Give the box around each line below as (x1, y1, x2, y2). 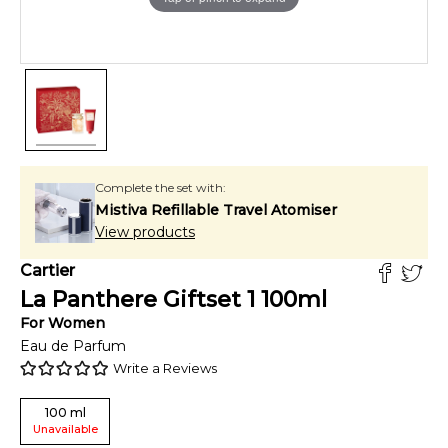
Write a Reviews (113, 360, 217, 376)
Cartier (20, 261, 75, 280)
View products (95, 223, 195, 241)
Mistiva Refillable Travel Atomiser (95, 201, 337, 219)
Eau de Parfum (20, 337, 126, 355)
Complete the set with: (95, 180, 226, 195)
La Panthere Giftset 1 (20, 286, 255, 313)
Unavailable (32, 422, 98, 436)
